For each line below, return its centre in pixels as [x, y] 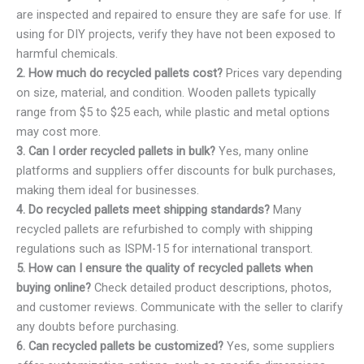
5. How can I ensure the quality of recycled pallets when [165, 268]
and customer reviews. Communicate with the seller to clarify [180, 307]
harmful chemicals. [67, 53]
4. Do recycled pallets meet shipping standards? [143, 209]
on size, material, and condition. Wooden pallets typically [166, 92]
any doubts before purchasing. [97, 326]
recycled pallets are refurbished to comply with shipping [165, 229]
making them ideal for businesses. [108, 190]
